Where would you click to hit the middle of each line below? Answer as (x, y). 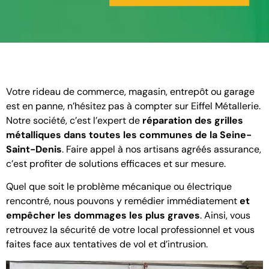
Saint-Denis (34, 150)
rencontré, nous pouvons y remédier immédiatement (123, 201)
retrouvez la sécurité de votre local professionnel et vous (130, 230)
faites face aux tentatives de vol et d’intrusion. (107, 244)
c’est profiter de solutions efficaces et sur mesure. (116, 164)
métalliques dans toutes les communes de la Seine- (129, 135)
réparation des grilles (193, 121)
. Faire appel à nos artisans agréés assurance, (162, 150)
